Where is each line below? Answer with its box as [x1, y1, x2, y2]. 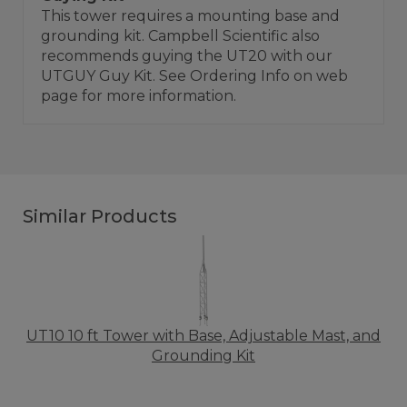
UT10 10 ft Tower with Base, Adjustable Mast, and [26, 327, 381, 344]
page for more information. [41, 87, 236, 104]
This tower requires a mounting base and [41, 7, 340, 25]
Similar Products [23, 205, 177, 227]
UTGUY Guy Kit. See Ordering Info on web [41, 67, 348, 84]
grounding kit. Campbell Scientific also [41, 27, 320, 45]
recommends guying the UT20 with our [41, 47, 333, 65]
